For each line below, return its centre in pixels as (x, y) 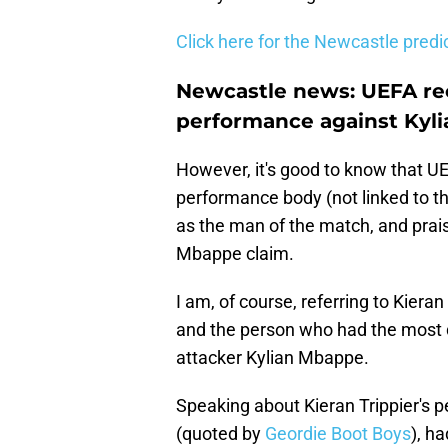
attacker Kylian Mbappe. (272, 358)
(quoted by (220, 434)
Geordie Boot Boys (338, 434)
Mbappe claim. (235, 254)
